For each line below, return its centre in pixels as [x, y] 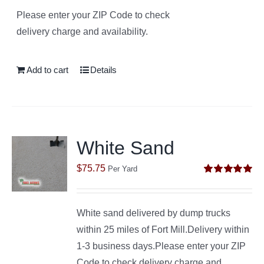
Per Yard [123, 169]
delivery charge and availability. [82, 31]
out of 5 [216, 192]
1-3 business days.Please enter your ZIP [161, 246]
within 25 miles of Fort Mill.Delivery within [163, 229]
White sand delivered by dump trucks [154, 213]
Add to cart [48, 70]
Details [104, 70]
